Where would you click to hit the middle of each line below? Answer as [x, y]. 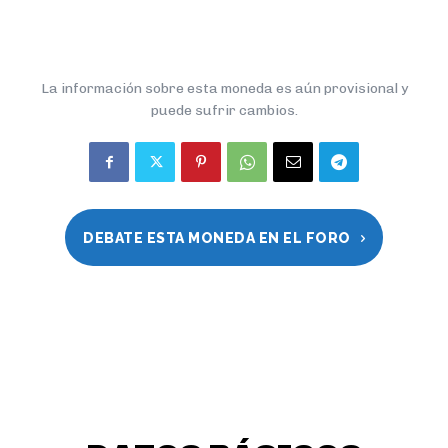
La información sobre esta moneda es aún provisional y [224, 88]
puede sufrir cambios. [224, 110]
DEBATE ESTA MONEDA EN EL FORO [217, 238]
